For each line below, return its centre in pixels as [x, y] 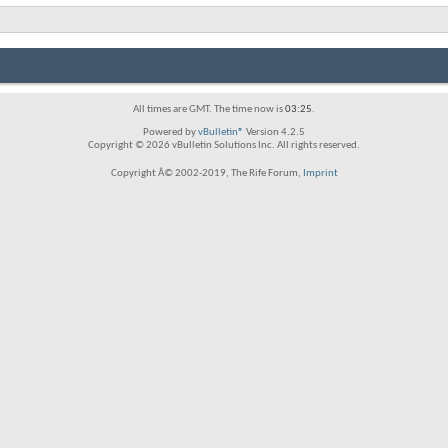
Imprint [320, 173]
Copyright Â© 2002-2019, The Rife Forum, [206, 173]
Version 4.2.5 [274, 132]
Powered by [170, 132]
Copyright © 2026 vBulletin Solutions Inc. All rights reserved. [224, 145]
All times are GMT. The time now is [209, 109]
